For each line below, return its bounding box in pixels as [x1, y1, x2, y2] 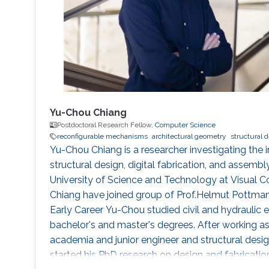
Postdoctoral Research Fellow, [56, 121, 155, 130]
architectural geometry [151, 132, 226, 141]
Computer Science [154, 121, 216, 130]
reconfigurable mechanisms [56, 132, 148, 141]
